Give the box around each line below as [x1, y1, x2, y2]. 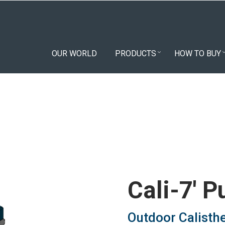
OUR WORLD [52, 48, 97, 58]
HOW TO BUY [174, 48, 221, 58]
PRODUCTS [115, 48, 156, 58]
